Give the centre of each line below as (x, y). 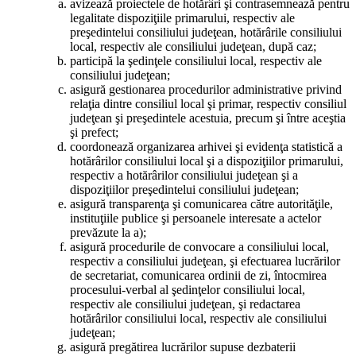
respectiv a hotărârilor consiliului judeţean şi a (184, 176)
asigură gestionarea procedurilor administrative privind (206, 90)
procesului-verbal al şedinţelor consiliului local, (188, 290)
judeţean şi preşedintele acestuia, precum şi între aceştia (208, 118)
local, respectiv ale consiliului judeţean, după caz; (193, 47)
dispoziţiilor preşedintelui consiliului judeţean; (184, 190)
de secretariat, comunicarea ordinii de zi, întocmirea (198, 276)
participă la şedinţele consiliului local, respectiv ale (196, 61)
